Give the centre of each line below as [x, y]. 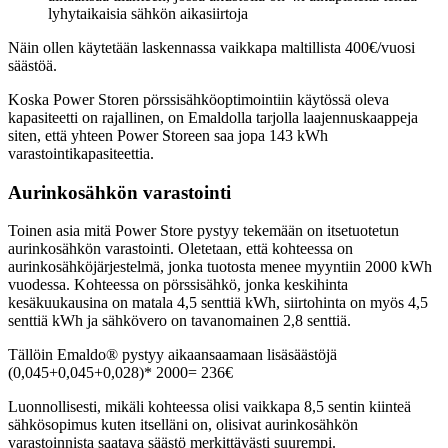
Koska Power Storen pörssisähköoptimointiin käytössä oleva [198, 99]
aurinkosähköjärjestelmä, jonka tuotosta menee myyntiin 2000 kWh [220, 267]
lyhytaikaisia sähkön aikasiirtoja [148, 13]
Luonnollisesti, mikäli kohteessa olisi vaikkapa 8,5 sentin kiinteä [209, 407]
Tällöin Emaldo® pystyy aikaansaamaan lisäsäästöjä [172, 355]
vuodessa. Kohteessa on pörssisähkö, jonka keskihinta [178, 285]
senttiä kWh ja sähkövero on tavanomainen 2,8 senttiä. [179, 321]
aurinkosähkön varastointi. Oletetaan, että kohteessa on [180, 249]
